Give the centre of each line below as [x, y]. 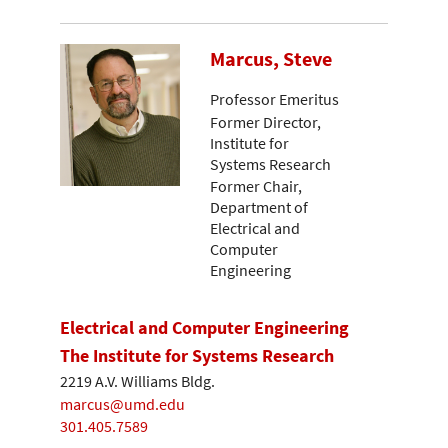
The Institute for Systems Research [197, 355]
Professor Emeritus [274, 98]
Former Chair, [256, 186]
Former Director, [265, 121]
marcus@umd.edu [122, 403]
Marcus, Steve [271, 58]
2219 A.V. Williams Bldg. [137, 381]
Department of [259, 207]
